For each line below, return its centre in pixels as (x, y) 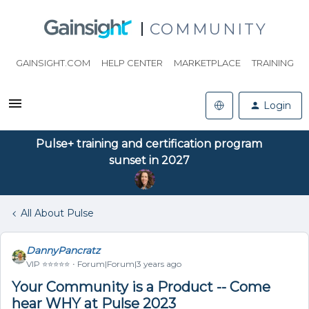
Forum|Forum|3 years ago (129, 264)
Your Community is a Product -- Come (141, 287)
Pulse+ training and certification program (149, 144)
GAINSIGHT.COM (53, 63)
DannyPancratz (63, 250)
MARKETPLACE (207, 63)
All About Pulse (57, 213)
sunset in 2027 (149, 160)
